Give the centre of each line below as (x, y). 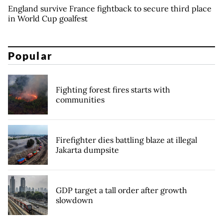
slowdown (74, 200)
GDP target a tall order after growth (121, 190)
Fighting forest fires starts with (113, 90)
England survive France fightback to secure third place (110, 8)
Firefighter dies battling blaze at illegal (126, 140)
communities (80, 100)
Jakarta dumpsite (87, 150)
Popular (30, 56)
